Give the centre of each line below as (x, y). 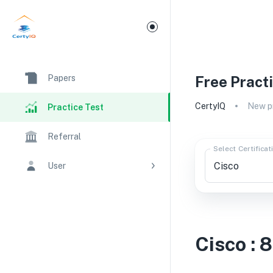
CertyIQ (210, 106)
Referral (64, 136)
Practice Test (76, 107)
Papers (62, 78)
